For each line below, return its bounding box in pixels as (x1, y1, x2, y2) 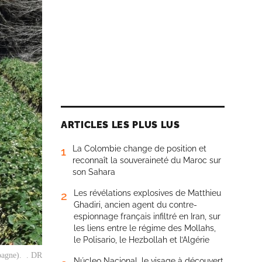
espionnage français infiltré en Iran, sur (74, 212, 220, 221)
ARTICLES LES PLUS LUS (61, 119, 180, 130)
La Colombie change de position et (73, 144, 206, 153)
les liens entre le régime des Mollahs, (74, 223, 216, 233)
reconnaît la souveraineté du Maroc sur (73, 156, 221, 165)
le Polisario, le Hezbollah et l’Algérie (74, 235, 209, 244)
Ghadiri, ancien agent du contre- (74, 200, 197, 209)
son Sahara (73, 167, 115, 177)
